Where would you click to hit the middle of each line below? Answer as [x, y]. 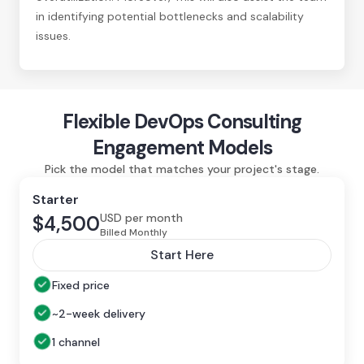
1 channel [76, 342]
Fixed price [81, 285]
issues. [53, 35]
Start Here [182, 254]
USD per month [141, 217]
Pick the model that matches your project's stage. [182, 169]
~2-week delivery [99, 314]
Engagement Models [182, 147]
